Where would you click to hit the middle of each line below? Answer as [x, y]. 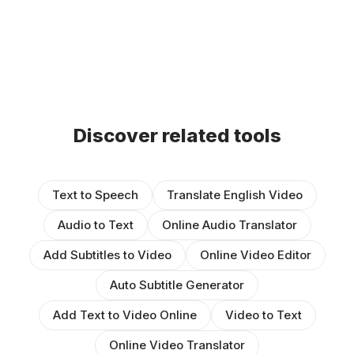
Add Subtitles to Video [107, 255]
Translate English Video [234, 195]
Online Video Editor [255, 255]
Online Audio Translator [229, 225]
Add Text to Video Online [124, 315]
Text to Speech [95, 195]
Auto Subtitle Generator [177, 285]
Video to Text [263, 315]
